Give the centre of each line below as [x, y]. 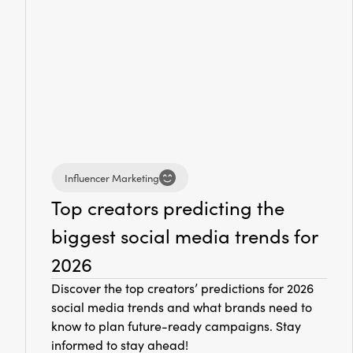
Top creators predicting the [168, 208]
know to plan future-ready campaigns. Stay [176, 326]
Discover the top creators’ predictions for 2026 [182, 288]
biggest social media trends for [184, 236]
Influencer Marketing [112, 177]
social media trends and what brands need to [182, 307]
